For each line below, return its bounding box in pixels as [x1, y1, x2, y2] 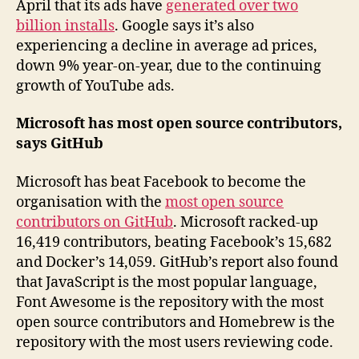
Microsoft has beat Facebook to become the [16, 172, 306, 192]
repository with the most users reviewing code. [16, 333, 333, 352]
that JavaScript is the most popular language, [16, 272, 317, 292]
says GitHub [16, 135, 103, 154]
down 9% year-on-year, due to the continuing [16, 56, 321, 75]
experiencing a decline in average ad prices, [16, 36, 317, 55]
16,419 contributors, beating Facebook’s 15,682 [16, 232, 332, 252]
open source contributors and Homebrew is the [16, 313, 335, 332]
